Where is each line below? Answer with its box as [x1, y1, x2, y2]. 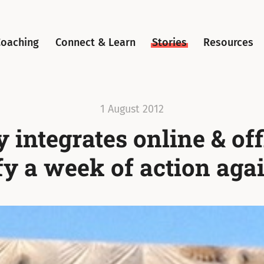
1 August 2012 [100, 103, 164, 115]
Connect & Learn [55, 35, 136, 49]
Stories [152, 35, 187, 49]
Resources [203, 35, 254, 49]
